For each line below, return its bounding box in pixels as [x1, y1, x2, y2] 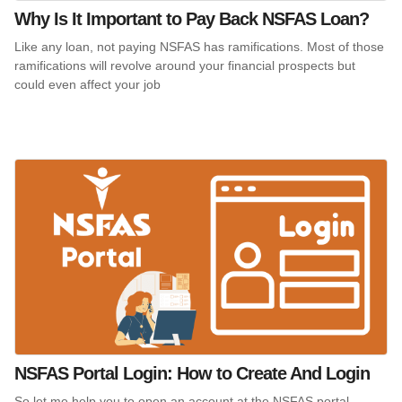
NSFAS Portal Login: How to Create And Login [14, 363, 370, 383]
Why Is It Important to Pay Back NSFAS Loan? [14, 9, 369, 30]
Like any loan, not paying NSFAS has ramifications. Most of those [14, 39, 384, 55]
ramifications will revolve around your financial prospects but [14, 58, 355, 74]
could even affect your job [14, 77, 161, 92]
